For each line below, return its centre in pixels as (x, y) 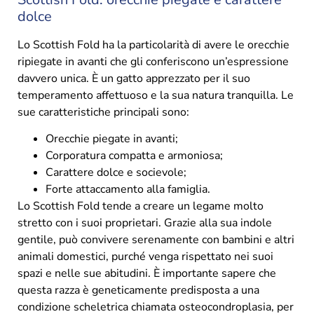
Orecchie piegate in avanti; (112, 139)
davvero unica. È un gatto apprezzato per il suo (134, 78)
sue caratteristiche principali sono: (103, 112)
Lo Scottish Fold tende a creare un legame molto (141, 206)
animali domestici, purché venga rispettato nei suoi (145, 257)
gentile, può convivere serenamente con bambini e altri (156, 240)
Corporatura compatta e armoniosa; (134, 156)
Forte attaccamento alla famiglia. (128, 190)
